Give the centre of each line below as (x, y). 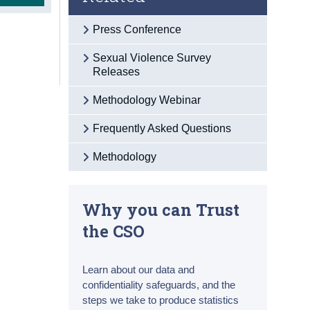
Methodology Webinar (147, 100)
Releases (117, 71)
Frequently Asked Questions (162, 128)
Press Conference (137, 29)
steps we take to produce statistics (161, 300)
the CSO (114, 230)
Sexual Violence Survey (152, 57)
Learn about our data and (139, 269)
